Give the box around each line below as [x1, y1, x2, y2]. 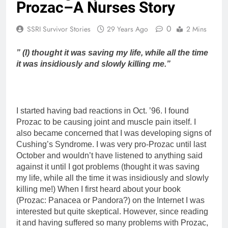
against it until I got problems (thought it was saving [16, 162, 199, 171]
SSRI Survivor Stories [27, 23, 91, 34]
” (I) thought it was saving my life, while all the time [16, 48, 208, 57]
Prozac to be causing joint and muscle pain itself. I [16, 117, 196, 126]
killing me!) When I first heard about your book [16, 184, 181, 193]
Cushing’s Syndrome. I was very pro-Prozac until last [16, 139, 206, 149]
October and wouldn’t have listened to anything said [16, 151, 203, 160]
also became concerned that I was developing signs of [16, 128, 211, 137]
